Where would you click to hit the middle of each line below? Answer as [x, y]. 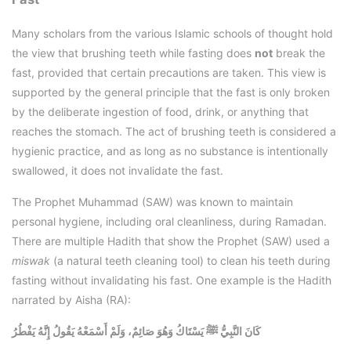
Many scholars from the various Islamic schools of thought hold [172, 34]
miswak [31, 261]
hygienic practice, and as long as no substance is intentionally [170, 151]
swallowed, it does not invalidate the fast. [118, 171]
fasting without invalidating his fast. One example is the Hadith [172, 280]
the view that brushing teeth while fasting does [133, 53]
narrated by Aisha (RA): [71, 300]
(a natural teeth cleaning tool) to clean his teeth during [190, 261]
